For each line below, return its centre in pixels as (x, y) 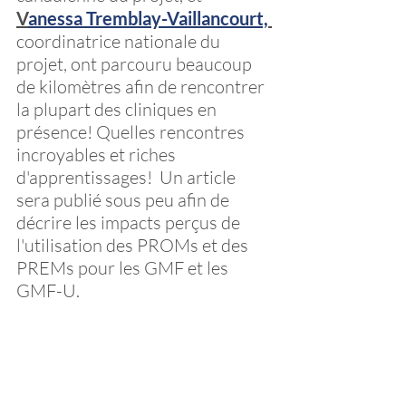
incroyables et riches (98, 155)
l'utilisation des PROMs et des (134, 245)
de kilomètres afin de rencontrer (142, 87)
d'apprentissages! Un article (128, 177)
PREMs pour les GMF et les (124, 268)
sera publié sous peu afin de (125, 200)
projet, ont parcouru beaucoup (136, 64)
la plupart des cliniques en (118, 109)
